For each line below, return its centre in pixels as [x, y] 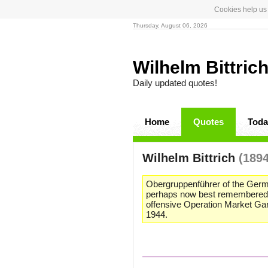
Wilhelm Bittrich [191, 158]
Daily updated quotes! [175, 83]
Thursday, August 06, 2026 [170, 25]
